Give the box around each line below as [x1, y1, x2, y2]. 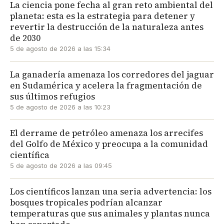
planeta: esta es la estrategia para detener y [10, 9, 195, 22]
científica [10, 148, 49, 161]
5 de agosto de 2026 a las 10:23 [10, 102, 110, 111]
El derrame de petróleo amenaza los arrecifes [10, 126, 203, 139]
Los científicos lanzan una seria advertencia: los [10, 185, 211, 197]
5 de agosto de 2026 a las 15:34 [10, 44, 110, 52]
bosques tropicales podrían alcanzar [10, 196, 162, 208]
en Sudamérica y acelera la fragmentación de [10, 79, 202, 91]
